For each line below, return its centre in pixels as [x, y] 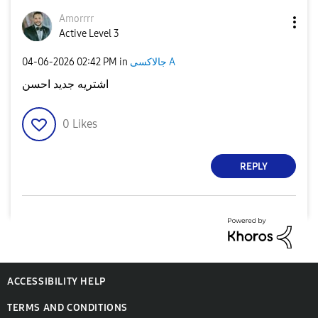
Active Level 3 [89, 34]
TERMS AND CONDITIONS [67, 307]
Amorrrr [76, 19]
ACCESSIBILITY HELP [56, 281]
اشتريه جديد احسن [65, 84]
